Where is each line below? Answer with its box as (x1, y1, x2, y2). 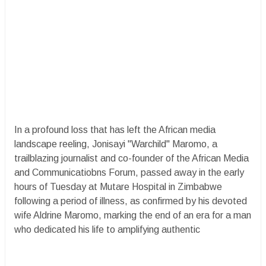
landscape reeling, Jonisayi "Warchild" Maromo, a (14, 139, 217, 149)
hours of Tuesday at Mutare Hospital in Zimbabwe (14, 182, 222, 192)
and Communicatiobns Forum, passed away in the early (14, 167, 244, 178)
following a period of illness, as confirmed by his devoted (14, 196, 247, 206)
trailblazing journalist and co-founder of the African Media (14, 153, 249, 163)
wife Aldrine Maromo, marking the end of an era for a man (14, 210, 251, 220)
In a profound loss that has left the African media (14, 125, 216, 135)
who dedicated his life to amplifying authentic (14, 224, 202, 235)
